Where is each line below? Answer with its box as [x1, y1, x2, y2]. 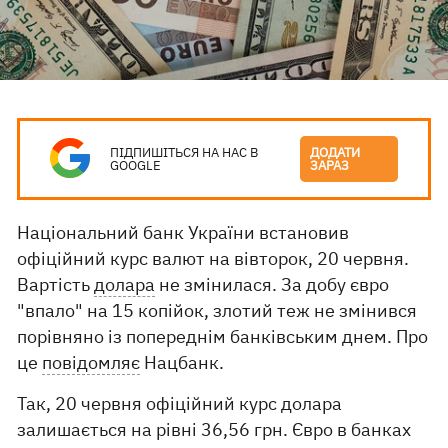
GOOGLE [110, 157, 162, 174]
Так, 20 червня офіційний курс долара [17, 392, 343, 415]
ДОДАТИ [310, 144, 361, 161]
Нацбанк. [140, 351, 225, 374]
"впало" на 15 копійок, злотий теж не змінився [17, 299, 418, 322]
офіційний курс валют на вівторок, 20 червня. [17, 247, 410, 270]
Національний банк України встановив [17, 221, 350, 244]
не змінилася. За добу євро [155, 273, 390, 296]
